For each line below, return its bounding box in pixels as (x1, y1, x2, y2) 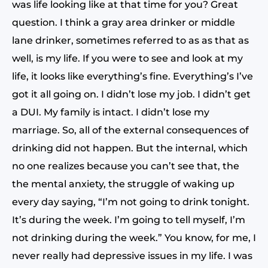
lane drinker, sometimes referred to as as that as (12, 35, 249, 46)
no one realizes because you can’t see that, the (12, 160, 239, 172)
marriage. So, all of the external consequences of (12, 124, 249, 136)
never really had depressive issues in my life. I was (12, 250, 252, 261)
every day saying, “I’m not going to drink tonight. (12, 196, 249, 208)
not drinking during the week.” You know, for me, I (12, 232, 256, 243)
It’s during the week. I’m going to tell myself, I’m (12, 214, 245, 226)
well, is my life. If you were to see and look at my (12, 53, 243, 64)
